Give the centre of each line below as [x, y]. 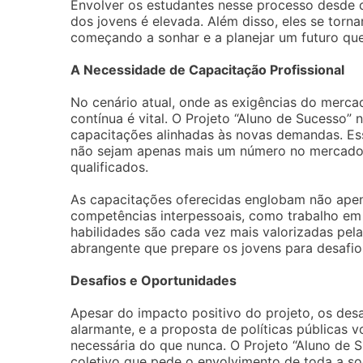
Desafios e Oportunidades [154, 280]
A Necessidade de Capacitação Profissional [207, 70]
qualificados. [109, 167]
